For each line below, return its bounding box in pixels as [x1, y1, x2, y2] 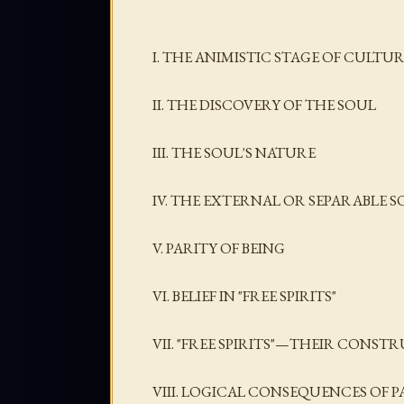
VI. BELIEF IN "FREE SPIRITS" [152, 286, 336, 307]
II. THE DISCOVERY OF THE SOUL [152, 94, 376, 115]
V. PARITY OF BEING [152, 238, 285, 259]
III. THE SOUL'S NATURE [152, 142, 316, 162]
